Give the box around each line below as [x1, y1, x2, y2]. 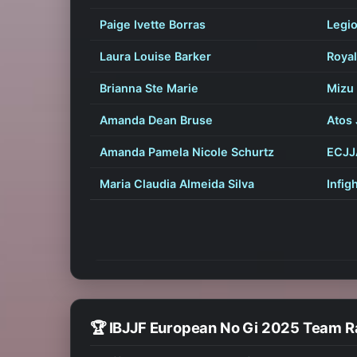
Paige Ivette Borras [100, 18, 206, 32]
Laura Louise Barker [100, 49, 211, 64]
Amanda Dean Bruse [100, 113, 213, 127]
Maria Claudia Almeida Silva [100, 177, 254, 191]
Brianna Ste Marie [100, 81, 198, 96]
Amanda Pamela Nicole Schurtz [100, 145, 274, 159]
